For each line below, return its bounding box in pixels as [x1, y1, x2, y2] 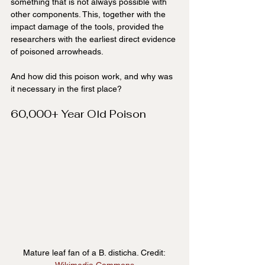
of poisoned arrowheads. [11, 46, 104, 56]
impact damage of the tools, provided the [11, 21, 166, 31]
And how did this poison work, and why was [11, 71, 175, 81]
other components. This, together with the [11, 9, 168, 19]
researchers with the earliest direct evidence [11, 34, 178, 44]
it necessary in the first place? [11, 83, 122, 93]
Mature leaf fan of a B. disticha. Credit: [22, 248, 167, 258]
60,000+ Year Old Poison [11, 106, 146, 121]
